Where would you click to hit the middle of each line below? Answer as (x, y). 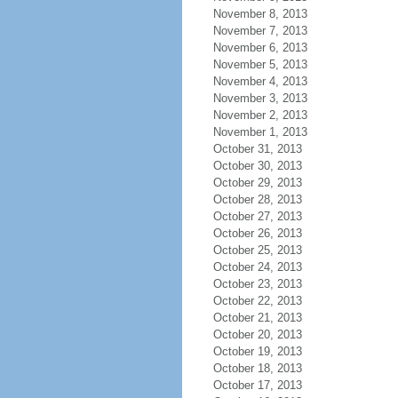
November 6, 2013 (260, 48)
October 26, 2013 (257, 233)
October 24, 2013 (257, 267)
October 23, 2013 (257, 284)
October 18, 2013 (257, 368)
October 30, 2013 (257, 166)
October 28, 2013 (257, 199)
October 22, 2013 (257, 301)
